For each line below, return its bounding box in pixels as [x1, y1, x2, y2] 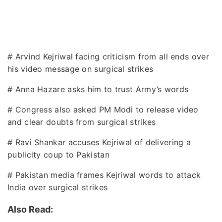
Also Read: [7, 204, 53, 215]
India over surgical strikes [7, 182, 108, 192]
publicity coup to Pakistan [7, 149, 110, 160]
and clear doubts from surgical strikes [7, 116, 156, 127]
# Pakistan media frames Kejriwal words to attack [7, 169, 201, 180]
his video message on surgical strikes [7, 63, 154, 74]
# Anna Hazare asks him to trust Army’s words [7, 84, 189, 94]
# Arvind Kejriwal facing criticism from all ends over [7, 51, 209, 61]
